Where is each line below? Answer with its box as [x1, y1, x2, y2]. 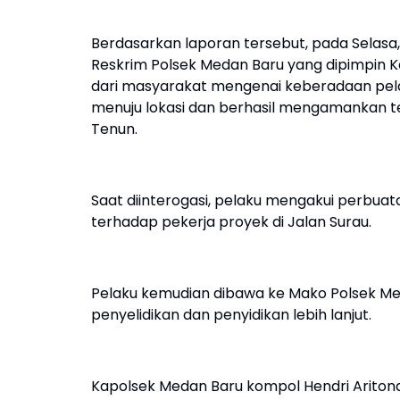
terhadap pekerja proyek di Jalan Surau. [91, 212, 371, 232]
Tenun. [91, 119, 141, 139]
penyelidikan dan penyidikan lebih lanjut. [91, 304, 371, 325]
